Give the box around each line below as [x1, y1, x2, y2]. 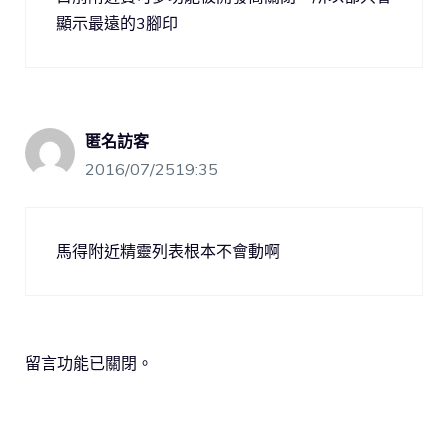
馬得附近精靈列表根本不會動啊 [56, 240, 280, 261]
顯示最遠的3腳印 [56, 12, 178, 33]
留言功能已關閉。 [25, 352, 153, 373]
